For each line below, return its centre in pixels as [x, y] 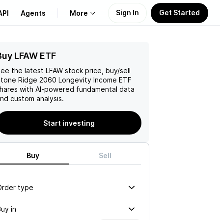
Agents [33, 13]
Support [29, 103]
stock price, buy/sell [97, 70]
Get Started [179, 12]
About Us [31, 56]
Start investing [69, 123]
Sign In [127, 12]
